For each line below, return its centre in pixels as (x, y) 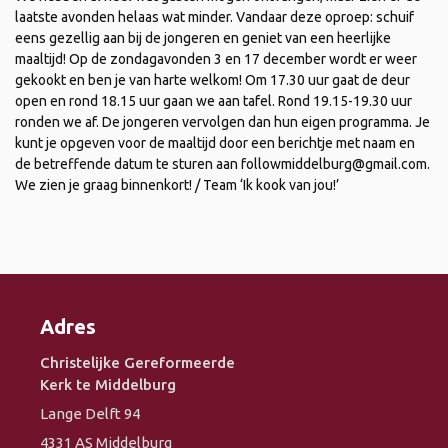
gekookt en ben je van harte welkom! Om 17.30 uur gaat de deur (212, 79)
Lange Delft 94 (90, 413)
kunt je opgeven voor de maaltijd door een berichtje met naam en (215, 142)
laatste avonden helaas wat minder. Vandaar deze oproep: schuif (214, 16)
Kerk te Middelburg (108, 384)
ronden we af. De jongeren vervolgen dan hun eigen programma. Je (222, 121)
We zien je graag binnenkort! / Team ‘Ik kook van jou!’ (177, 184)
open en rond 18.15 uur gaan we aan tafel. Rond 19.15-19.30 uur (213, 100)
